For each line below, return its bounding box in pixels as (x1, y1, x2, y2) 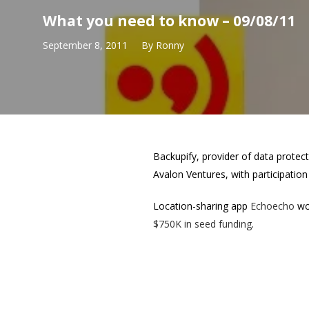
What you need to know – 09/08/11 (43, 10, 295, 30)
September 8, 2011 (43, 38, 128, 52)
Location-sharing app (153, 199, 250, 212)
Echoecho (250, 199, 295, 212)
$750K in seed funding (153, 217, 252, 230)
